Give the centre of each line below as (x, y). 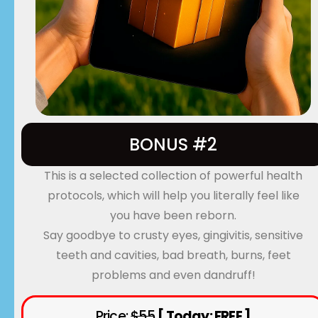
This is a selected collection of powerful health (173, 175)
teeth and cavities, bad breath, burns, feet (173, 255)
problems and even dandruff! (173, 275)
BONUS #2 (173, 144)
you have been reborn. (173, 215)
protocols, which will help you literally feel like (173, 195)
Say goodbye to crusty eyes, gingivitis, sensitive (173, 235)
